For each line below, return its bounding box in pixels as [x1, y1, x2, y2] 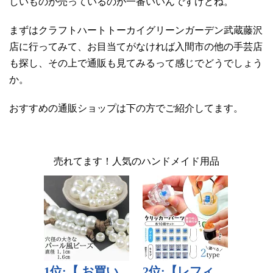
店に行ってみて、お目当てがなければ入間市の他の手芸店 [9, 41, 263, 52]
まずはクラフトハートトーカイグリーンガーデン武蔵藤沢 [9, 24, 263, 35]
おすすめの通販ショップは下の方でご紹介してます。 [9, 102, 243, 113]
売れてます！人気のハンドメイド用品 [54, 155, 219, 166]
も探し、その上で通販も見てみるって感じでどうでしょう [9, 57, 263, 68]
